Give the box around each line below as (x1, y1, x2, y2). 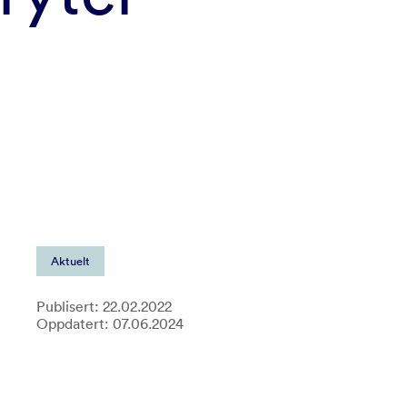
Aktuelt (50, 253, 90, 269)
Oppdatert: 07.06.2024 (35, 314, 184, 333)
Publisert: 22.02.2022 (35, 297, 172, 315)
